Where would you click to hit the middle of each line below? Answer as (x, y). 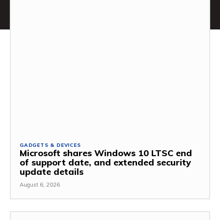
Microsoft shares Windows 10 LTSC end (106, 153)
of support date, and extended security (105, 162)
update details (52, 172)
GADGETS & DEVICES (50, 145)
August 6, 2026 (40, 185)
